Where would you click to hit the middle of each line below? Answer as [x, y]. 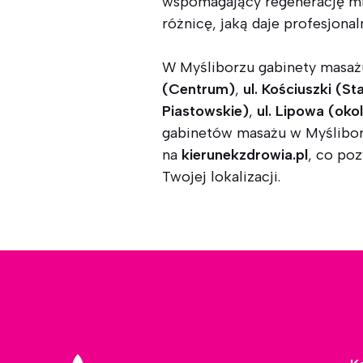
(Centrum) [199, 90]
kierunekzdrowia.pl [245, 155]
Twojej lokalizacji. [221, 177]
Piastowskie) [205, 111]
